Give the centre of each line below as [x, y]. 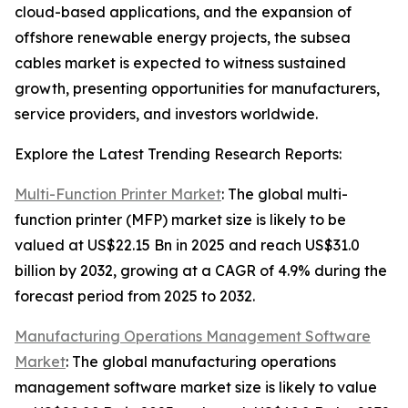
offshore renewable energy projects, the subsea [183, 38]
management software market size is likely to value [196, 388]
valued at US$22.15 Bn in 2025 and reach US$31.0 [187, 245]
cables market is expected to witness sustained [180, 63]
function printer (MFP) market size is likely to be [180, 220]
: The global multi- [285, 194]
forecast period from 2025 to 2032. [135, 296]
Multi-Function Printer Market [118, 194]
